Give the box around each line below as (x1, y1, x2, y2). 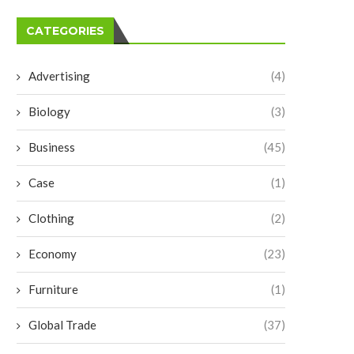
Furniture (28, 281, 78, 296)
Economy (28, 246, 77, 261)
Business (28, 139, 75, 154)
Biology (28, 104, 70, 119)
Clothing (28, 210, 74, 225)
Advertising (28, 68, 90, 83)
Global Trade (28, 317, 96, 332)
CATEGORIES (26, 23, 104, 38)
